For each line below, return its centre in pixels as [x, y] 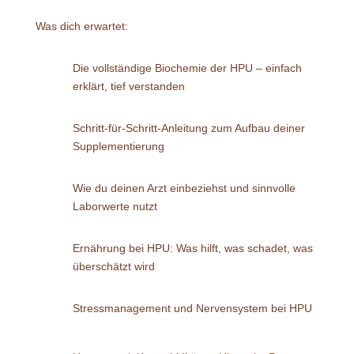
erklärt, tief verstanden [128, 86]
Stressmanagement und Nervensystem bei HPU [192, 308]
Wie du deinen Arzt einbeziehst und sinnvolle [184, 188]
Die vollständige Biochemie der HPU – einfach [187, 68]
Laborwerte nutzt [115, 206]
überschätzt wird [113, 266]
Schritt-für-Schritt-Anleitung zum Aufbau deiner [188, 128]
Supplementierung [118, 146]
